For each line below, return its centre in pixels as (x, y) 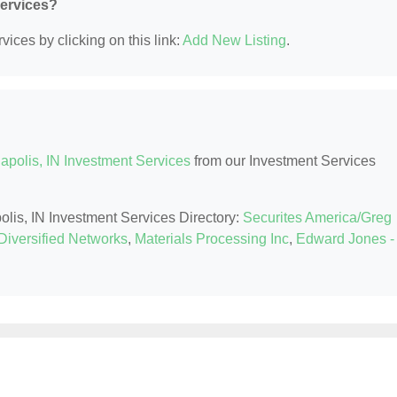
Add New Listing (234, 40)
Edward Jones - (345, 238)
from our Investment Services (283, 160)
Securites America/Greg (317, 217)
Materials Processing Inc (212, 238)
